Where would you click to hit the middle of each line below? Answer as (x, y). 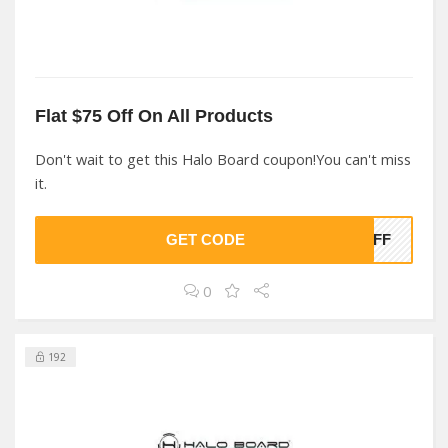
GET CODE (205, 240)
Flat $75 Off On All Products (154, 115)
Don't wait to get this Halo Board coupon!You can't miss (223, 159)
